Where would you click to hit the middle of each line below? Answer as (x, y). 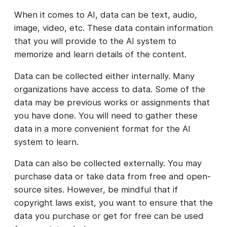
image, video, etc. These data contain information (113, 28)
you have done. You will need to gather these (106, 115)
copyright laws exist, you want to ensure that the (113, 203)
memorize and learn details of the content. (100, 54)
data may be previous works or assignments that (112, 102)
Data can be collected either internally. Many (104, 76)
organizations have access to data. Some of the (110, 89)
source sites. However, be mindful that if (96, 190)
